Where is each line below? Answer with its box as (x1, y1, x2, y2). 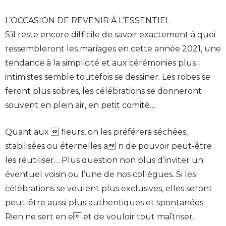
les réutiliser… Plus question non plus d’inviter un (5, 155, 203, 165)
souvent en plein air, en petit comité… (5, 100, 155, 110)
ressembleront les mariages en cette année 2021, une (5, 43, 221, 53)
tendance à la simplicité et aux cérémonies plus (5, 58, 196, 68)
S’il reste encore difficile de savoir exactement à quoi (5, 29, 215, 39)
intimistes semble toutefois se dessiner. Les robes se (5, 72, 210, 82)
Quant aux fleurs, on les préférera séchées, (5, 127, 188, 137)
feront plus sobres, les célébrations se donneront (5, 86, 202, 96)
